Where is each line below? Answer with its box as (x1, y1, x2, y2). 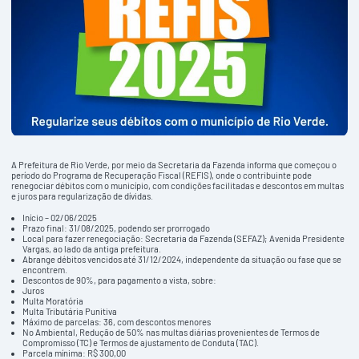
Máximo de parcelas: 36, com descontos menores (22, 316, 212, 327)
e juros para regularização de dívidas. (11, 190, 154, 201)
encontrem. (22, 264, 68, 275)
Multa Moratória (22, 295, 84, 306)
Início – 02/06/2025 (22, 212, 98, 223)
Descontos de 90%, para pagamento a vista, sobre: (22, 274, 217, 285)
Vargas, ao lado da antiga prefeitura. (22, 243, 162, 254)
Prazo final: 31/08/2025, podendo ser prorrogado (22, 222, 211, 233)
